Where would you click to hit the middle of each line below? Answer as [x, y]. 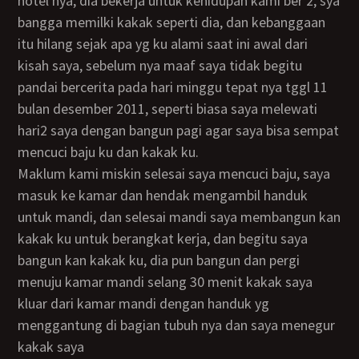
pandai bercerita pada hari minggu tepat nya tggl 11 [173, 87]
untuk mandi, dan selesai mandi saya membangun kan [179, 217]
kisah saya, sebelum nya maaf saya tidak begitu [160, 65]
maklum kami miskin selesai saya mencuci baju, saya [24, 173]
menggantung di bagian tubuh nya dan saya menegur [177, 325]
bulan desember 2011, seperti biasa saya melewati [168, 109]
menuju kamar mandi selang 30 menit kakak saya [165, 282]
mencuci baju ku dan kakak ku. [109, 152]
